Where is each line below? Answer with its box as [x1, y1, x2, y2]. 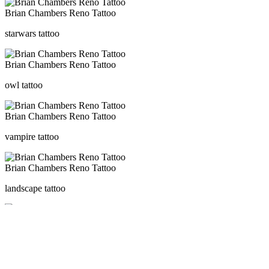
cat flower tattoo [5, 234, 66, 245]
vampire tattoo [5, 131, 59, 142]
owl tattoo [5, 79, 43, 90]
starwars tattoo [5, 28, 59, 38]
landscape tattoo [5, 183, 65, 193]
